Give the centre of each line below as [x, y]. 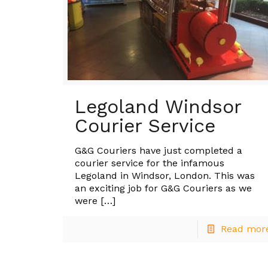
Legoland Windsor [158, 106]
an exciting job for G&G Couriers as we [164, 188]
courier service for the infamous [150, 163]
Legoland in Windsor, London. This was [165, 175]
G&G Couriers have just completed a [159, 150]
